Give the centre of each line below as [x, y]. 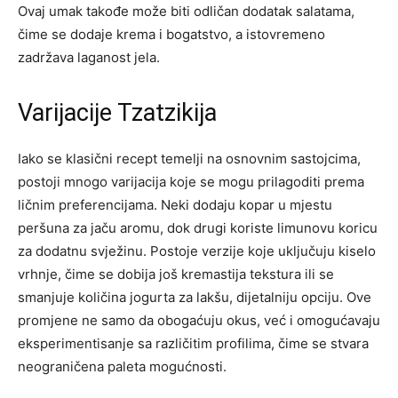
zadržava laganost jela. [89, 58]
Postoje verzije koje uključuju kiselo [263, 251]
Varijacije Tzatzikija [117, 113]
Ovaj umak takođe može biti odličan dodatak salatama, [186, 12]
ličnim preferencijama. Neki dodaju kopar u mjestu [175, 205]
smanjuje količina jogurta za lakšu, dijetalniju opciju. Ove [195, 298]
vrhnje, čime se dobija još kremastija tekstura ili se [176, 275]
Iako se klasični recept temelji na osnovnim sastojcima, [189, 159]
